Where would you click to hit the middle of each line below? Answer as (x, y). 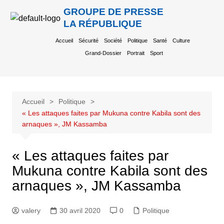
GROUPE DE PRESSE (114, 11)
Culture (181, 40)
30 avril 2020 (80, 210)
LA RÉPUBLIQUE (103, 23)
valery (31, 210)
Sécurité (89, 40)
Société (113, 40)
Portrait (136, 53)
